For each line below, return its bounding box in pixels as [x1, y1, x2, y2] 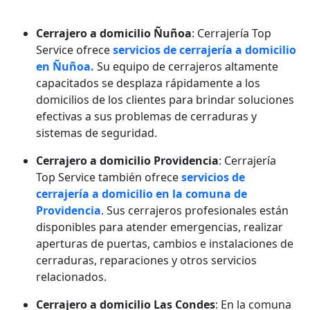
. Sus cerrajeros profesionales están [101, 202, 289, 218]
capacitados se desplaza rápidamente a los [36, 75, 260, 91]
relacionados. [36, 268, 107, 284]
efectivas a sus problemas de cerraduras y [36, 108, 257, 124]
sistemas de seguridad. [36, 125, 157, 140]
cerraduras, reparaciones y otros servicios [36, 252, 257, 268]
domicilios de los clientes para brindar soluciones [36, 91, 294, 107]
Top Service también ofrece [36, 169, 181, 185]
